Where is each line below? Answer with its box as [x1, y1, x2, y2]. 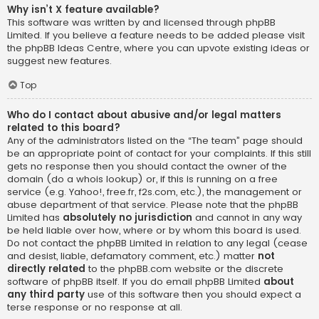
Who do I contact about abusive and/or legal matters [7, 108, 281, 122]
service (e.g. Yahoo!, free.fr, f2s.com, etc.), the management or [7, 184, 302, 199]
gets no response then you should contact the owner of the [7, 159, 287, 173]
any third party [7, 287, 85, 301]
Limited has [7, 210, 63, 224]
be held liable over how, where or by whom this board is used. [7, 223, 301, 237]
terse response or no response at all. [7, 300, 182, 314]
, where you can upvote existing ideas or [120, 41, 310, 56]
